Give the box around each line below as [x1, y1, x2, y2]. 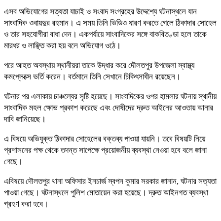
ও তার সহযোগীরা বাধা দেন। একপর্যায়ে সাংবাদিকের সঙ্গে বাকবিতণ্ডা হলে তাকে [4, 29, 207, 39]
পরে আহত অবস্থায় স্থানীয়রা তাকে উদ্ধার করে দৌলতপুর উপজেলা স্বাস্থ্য [4, 60, 194, 70]
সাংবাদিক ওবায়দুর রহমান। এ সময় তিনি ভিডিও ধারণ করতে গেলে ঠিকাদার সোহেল [4, 18, 217, 28]
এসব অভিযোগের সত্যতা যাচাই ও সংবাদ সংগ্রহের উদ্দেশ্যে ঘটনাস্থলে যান [4, 6, 197, 16]
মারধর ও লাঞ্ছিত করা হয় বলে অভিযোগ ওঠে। [4, 40, 121, 50]
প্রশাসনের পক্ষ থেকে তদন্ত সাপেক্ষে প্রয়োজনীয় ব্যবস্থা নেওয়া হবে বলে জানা [4, 145, 207, 155]
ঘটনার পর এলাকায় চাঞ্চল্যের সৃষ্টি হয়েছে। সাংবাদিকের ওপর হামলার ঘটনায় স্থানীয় [4, 91, 217, 101]
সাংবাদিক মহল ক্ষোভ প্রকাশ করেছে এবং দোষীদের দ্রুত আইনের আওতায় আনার [4, 103, 213, 112]
